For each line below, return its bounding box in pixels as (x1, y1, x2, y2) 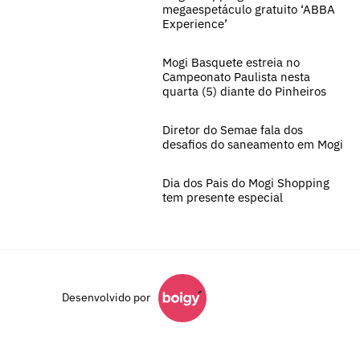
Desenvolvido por (62, 290, 150, 305)
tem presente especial (162, 189, 283, 205)
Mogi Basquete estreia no (162, 54, 300, 70)
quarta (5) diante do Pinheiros (162, 83, 326, 99)
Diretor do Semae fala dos (162, 121, 303, 137)
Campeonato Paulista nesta (162, 68, 310, 84)
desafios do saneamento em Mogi (162, 136, 343, 152)
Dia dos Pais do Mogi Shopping (162, 174, 329, 190)
